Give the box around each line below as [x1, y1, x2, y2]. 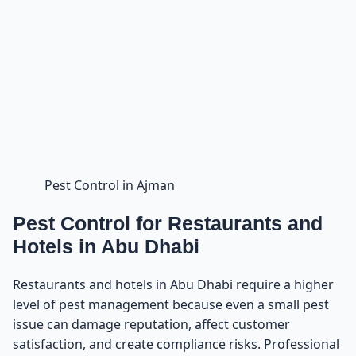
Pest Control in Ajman [44, 176, 175, 195]
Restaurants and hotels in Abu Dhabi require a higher [13, 275, 334, 293]
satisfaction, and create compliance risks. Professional [13, 335, 339, 353]
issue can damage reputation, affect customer [13, 315, 290, 333]
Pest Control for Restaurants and [13, 211, 323, 234]
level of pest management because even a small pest [13, 295, 329, 313]
